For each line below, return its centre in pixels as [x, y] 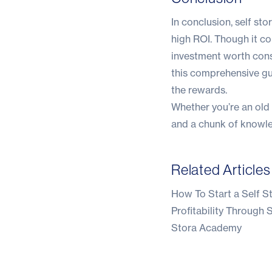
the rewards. [199, 90]
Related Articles [221, 169]
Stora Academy [206, 227]
